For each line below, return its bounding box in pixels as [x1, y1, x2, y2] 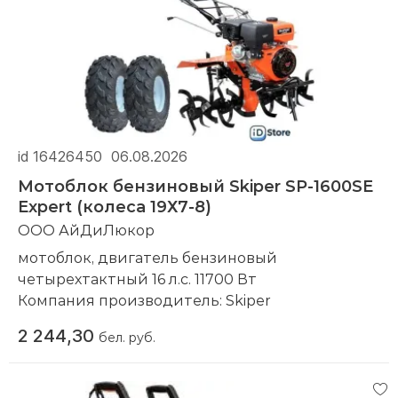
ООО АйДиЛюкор [18, 220, 155, 240]
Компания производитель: [18, 291, 226, 310]
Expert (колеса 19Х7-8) [18, 195, 211, 218]
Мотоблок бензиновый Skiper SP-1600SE [18, 175, 373, 197]
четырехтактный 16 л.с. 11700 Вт [18, 269, 260, 289]
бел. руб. [99, 329, 155, 346]
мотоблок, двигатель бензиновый [18, 248, 277, 267]
